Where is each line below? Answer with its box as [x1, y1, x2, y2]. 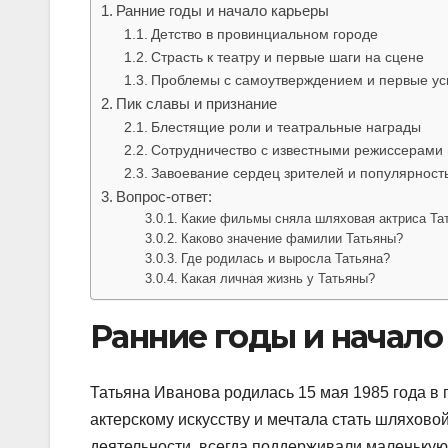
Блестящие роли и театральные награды [150, 118, 421, 135]
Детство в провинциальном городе [150, 25, 378, 42]
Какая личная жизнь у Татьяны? [181, 270, 376, 286]
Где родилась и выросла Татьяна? [181, 250, 391, 266]
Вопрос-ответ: [116, 187, 213, 205]
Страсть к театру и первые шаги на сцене [150, 48, 424, 65]
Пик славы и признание [116, 94, 278, 112]
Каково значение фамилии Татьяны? [181, 230, 404, 246]
